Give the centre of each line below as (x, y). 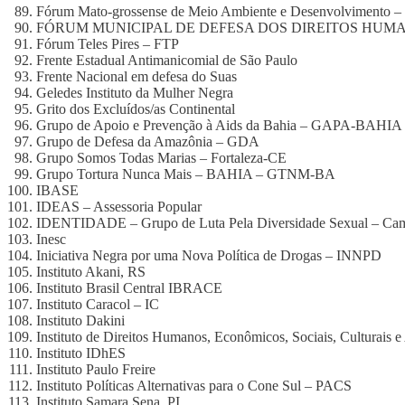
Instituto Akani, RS (91, 272)
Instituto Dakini (80, 320)
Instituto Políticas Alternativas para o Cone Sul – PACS (194, 386)
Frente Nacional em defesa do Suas (137, 76)
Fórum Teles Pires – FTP (108, 44)
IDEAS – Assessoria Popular (119, 207)
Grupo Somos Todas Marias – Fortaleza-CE (161, 158)
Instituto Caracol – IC (98, 304)
